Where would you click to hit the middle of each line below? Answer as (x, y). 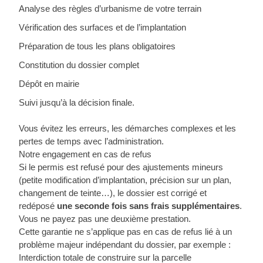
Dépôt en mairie (49, 84)
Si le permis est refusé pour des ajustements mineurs (121, 167)
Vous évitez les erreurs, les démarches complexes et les (127, 128)
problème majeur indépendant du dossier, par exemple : (125, 245)
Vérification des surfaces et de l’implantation (102, 27)
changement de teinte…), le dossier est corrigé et (113, 193)
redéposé (38, 206)
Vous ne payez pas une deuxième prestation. (105, 219)
